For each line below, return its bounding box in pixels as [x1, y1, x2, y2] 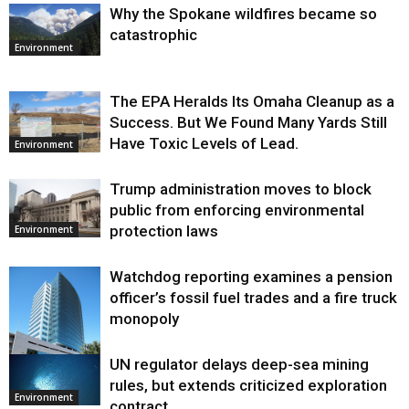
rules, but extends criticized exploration [110, 376, 387, 395]
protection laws [110, 222, 218, 241]
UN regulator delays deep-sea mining [110, 355, 369, 374]
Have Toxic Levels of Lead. [110, 134, 299, 153]
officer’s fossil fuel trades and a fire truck [110, 288, 397, 308]
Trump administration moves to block [110, 180, 372, 199]
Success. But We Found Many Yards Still [110, 113, 387, 132]
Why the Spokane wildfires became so [110, 5, 377, 24]
